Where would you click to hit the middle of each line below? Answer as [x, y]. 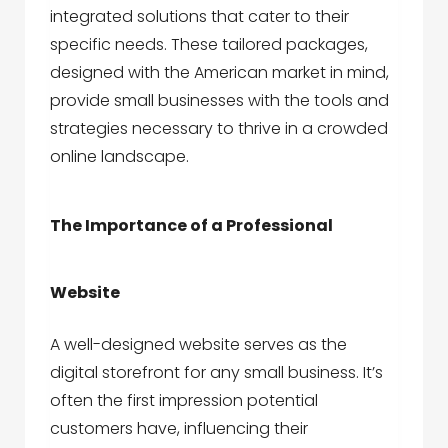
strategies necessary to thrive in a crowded [219, 128]
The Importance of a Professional [191, 225]
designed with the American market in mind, [219, 72]
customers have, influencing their [179, 428]
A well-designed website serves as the [198, 344]
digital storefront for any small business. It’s [216, 372]
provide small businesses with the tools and [219, 100]
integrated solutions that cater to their [199, 16]
